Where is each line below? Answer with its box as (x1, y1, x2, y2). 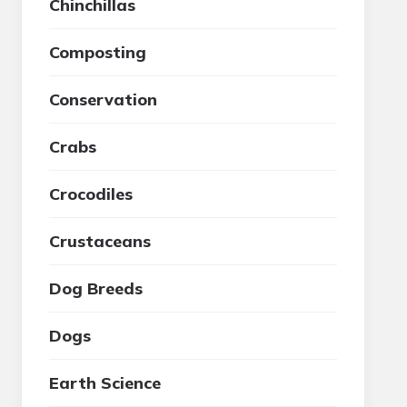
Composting (49, 42, 147, 63)
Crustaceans (49, 231, 152, 252)
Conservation (49, 89, 158, 110)
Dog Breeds (49, 278, 144, 299)
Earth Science (49, 372, 162, 393)
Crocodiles (49, 184, 134, 204)
